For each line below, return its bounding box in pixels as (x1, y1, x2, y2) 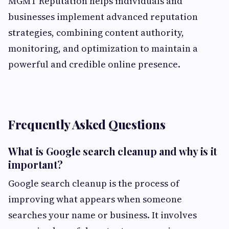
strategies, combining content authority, (8, 26, 184, 39)
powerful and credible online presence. (8, 57, 180, 71)
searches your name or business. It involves (8, 208, 197, 221)
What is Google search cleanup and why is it (8, 144, 218, 158)
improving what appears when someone (8, 192, 182, 205)
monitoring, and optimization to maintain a (8, 41, 198, 55)
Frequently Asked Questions (8, 116, 166, 132)
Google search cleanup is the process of (8, 176, 179, 190)
